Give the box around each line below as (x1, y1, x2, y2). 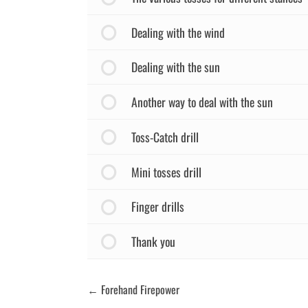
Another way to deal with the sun (131, 93, 273, 111)
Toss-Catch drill (131, 127, 199, 146)
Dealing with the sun (131, 58, 220, 76)
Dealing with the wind (131, 23, 225, 41)
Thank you (131, 232, 175, 251)
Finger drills (131, 197, 184, 216)
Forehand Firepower (98, 281, 179, 298)
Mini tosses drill (131, 162, 201, 181)
